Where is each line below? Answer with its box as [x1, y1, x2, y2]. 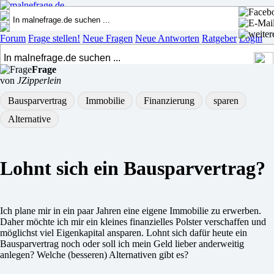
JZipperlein [17, 75, 61, 86]
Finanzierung [144, 95, 194, 106]
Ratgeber [202, 33, 237, 43]
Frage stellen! [28, 33, 80, 43]
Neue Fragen [83, 33, 133, 43]
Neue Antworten [135, 33, 199, 43]
